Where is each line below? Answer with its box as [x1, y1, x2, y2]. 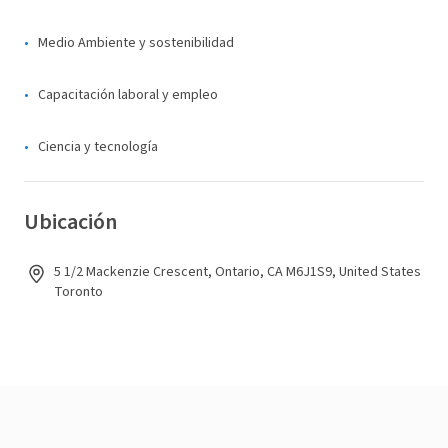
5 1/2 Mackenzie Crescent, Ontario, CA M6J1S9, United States [54, 262, 421, 282]
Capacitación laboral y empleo [38, 85, 218, 105]
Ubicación [24, 206, 117, 238]
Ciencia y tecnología [38, 137, 158, 157]
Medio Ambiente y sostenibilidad [38, 33, 234, 53]
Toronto [54, 282, 103, 302]
